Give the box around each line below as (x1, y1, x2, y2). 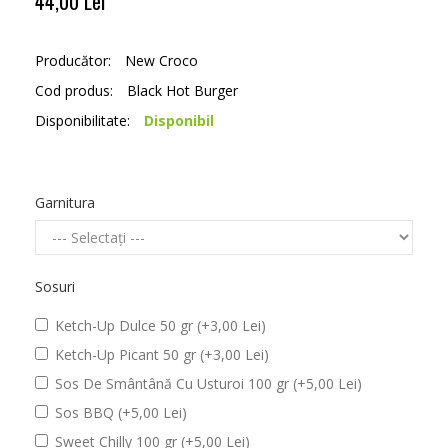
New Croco (125, 51, 198, 70)
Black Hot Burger (127, 81, 238, 100)
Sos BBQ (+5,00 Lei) (55, 403, 187, 422)
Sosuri (35, 277, 75, 296)
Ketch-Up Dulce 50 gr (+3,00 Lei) (55, 316, 266, 335)
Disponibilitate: (35, 111, 134, 130)
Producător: (35, 51, 111, 70)
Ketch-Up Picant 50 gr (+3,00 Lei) (55, 345, 269, 364)
